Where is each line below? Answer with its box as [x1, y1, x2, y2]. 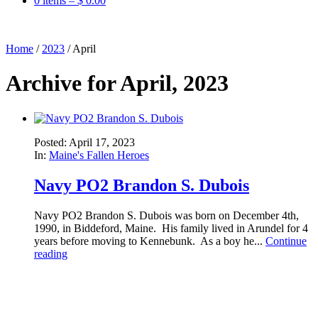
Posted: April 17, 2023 [34, 136, 135, 148]
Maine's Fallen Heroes [49, 148, 149, 161]
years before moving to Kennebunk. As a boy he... [34, 234, 265, 247]
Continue [265, 234, 307, 247]
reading [34, 247, 67, 260]
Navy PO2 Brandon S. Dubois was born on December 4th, [34, 209, 299, 221]
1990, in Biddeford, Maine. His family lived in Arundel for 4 [34, 221, 308, 234]
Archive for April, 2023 [6, 70, 229, 97]
